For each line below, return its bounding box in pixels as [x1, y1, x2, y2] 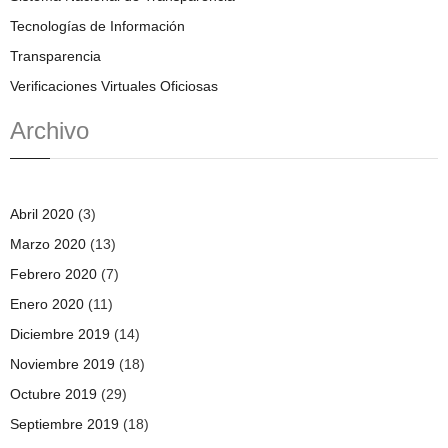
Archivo [10, 116, 89, 144]
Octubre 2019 [10, 385, 97, 402]
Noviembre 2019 [10, 355, 115, 372]
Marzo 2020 [10, 235, 86, 252]
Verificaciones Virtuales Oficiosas [10, 77, 218, 94]
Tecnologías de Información [10, 17, 185, 34]
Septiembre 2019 [10, 415, 119, 432]
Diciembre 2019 [10, 325, 110, 342]
